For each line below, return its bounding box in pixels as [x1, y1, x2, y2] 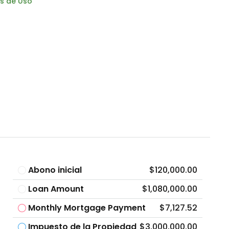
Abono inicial [28, 164, 82, 176]
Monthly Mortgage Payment [28, 201, 146, 214]
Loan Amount [28, 182, 84, 195]
